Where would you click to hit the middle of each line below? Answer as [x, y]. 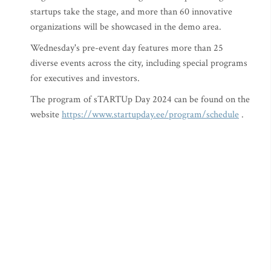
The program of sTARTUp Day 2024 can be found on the [140, 100]
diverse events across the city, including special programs [139, 63]
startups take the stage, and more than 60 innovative [131, 12]
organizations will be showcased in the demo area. [128, 27]
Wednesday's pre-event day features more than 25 [127, 48]
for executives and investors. [85, 78]
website [46, 115]
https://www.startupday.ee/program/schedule [150, 115]
